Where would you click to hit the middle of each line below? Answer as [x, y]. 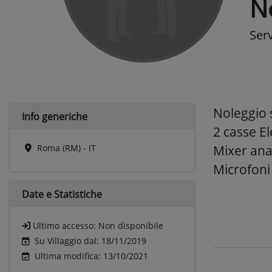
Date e [38, 194]
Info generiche [55, 117]
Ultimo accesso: [66, 226]
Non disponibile [131, 226]
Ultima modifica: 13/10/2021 [91, 256]
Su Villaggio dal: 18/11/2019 [90, 241]
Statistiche [78, 194]
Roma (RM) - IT [66, 148]
